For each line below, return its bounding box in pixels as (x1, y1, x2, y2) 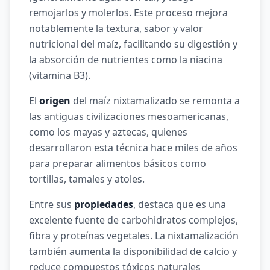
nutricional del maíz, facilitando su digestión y (29, 37, 237, 51)
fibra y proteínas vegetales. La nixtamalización (29, 229, 239, 242)
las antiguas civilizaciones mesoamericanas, (29, 110, 228, 123)
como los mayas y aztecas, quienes (29, 125, 187, 139)
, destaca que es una (133, 198, 226, 211)
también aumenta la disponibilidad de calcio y (29, 245, 237, 258)
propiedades (74, 198, 133, 211)
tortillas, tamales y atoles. (29, 172, 145, 186)
